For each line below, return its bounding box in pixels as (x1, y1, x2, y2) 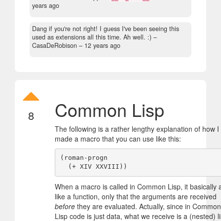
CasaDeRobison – (32, 40, 84, 50)
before (55, 201, 75, 211)
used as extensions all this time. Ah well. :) (32, 32, 151, 41)
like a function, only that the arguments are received (55, 191, 217, 201)
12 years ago (84, 40, 120, 50)
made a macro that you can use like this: (55, 133, 181, 144)
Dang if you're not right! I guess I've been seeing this (32, 24, 179, 33)
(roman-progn (60, 154, 108, 162)
